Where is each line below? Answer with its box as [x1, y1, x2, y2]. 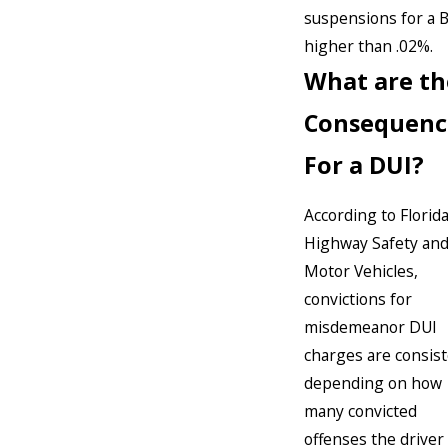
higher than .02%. [304, 34, 433, 57]
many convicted [304, 400, 417, 423]
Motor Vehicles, [304, 260, 418, 283]
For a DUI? [304, 148, 424, 181]
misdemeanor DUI [304, 316, 437, 339]
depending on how [304, 372, 442, 395]
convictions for [304, 288, 412, 311]
